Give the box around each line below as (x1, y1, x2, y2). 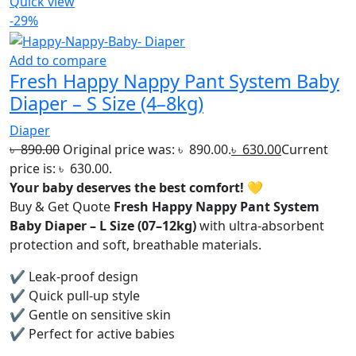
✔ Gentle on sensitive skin (10, 305, 171, 323)
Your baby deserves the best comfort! (10, 178, 244, 196)
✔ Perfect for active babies (10, 324, 175, 342)
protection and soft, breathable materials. (10, 235, 261, 253)
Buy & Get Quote (10, 197, 114, 215)
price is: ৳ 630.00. (10, 159, 112, 177)
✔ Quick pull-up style (10, 286, 140, 304)
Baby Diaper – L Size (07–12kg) (10, 216, 196, 234)
